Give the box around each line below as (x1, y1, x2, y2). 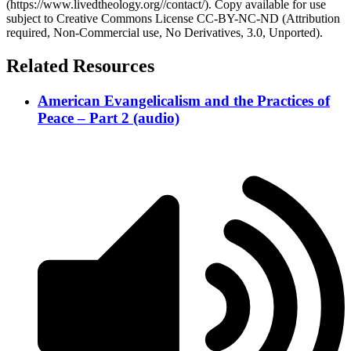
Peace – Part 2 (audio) (38, 110, 179, 127)
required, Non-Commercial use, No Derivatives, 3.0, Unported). (6, 26, 323, 40)
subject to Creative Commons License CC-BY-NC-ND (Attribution (6, 12, 340, 26)
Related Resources (6, 56, 154, 77)
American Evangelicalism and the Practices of (38, 92, 330, 110)
